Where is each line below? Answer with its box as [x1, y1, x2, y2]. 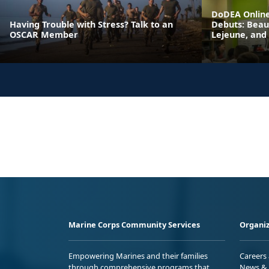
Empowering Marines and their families [68, 250, 208, 262]
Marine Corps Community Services [68, 219, 200, 231]
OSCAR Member [10, 29, 78, 41]
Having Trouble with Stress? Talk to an [10, 19, 173, 31]
